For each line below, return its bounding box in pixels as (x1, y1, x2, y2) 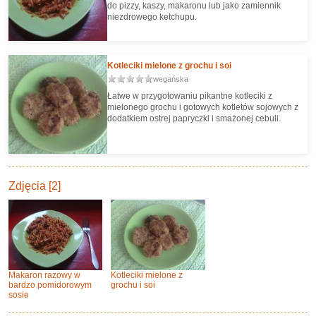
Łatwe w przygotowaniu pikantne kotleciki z (107, 91, 272, 101)
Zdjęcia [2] (8, 180, 61, 192)
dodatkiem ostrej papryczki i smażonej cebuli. (107, 114, 281, 123)
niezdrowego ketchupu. (107, 12, 197, 22)
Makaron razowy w (8, 269, 80, 280)
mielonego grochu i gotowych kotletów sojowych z (107, 102, 298, 112)
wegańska (153, 75, 188, 83)
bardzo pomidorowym (8, 279, 92, 290)
